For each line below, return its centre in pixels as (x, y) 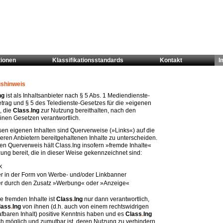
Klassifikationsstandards (88, 60)
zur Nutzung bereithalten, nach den (88, 111)
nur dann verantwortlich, (116, 199)
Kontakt (171, 60)
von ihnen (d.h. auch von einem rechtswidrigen (85, 207)
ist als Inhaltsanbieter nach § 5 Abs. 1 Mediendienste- (77, 96)
